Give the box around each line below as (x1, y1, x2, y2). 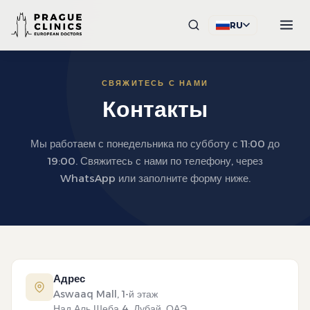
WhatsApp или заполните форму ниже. (60, 172, 250, 185)
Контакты (102, 95, 208, 122)
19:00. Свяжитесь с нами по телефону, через (47, 154, 263, 167)
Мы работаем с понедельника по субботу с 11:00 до (30, 137, 280, 150)
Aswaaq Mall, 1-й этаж (53, 288, 158, 300)
